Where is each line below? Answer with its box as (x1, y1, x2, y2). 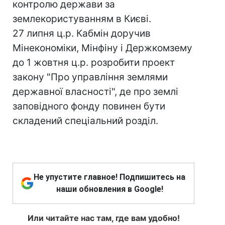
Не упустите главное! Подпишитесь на (34, 172, 185, 182)
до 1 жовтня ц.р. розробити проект (13, 57, 175, 68)
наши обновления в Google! (56, 184, 163, 194)
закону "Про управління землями (13, 71, 168, 83)
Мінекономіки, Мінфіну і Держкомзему (13, 42, 192, 54)
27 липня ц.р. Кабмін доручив (13, 28, 151, 39)
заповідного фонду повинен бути (13, 100, 165, 112)
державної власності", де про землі (13, 86, 178, 97)
